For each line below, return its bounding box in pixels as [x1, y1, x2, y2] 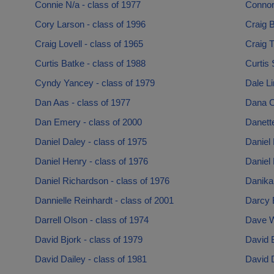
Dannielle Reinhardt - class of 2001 [34, 195, 174, 206]
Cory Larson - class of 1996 [34, 19, 146, 29]
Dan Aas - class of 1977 [34, 97, 130, 108]
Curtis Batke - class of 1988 [34, 58, 146, 68]
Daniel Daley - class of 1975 [34, 136, 147, 147]
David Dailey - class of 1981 [34, 254, 147, 264]
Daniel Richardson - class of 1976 [34, 176, 169, 186]
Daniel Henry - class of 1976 [34, 156, 148, 166]
